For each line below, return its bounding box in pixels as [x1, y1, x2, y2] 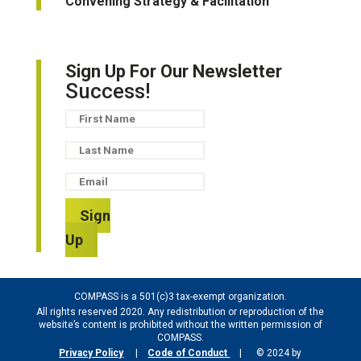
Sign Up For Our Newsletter [64, 60, 282, 81]
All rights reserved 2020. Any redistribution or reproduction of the [36, 305, 325, 317]
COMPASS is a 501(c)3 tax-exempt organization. [73, 290, 287, 302]
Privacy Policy [59, 346, 124, 359]
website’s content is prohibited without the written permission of [38, 318, 322, 330]
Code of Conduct [147, 346, 230, 359]
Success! [64, 78, 151, 103]
